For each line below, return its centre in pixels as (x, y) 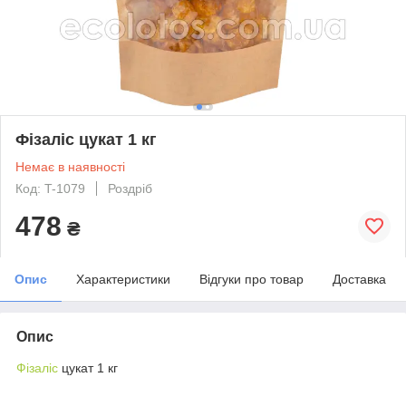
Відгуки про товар (251, 279)
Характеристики (123, 279)
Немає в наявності (70, 166)
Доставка (359, 279)
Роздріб (130, 188)
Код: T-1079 (50, 188)
